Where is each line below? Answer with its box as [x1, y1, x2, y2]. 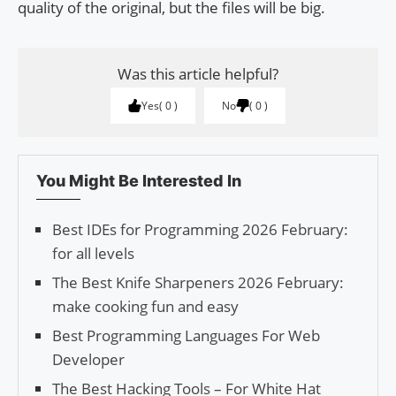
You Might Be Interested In [36, 171, 241, 191]
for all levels [52, 243, 134, 264]
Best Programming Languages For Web [52, 325, 320, 346]
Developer [52, 349, 125, 370]
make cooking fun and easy [52, 296, 239, 317]
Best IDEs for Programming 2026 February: [52, 219, 348, 240]
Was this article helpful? [118, 64, 278, 85]
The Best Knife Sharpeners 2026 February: [52, 272, 344, 293]
